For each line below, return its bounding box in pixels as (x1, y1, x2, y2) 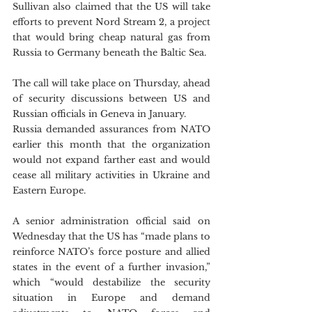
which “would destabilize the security (13, 276, 210, 288)
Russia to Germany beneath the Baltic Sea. (13, 47, 206, 58)
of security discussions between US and (13, 93, 210, 104)
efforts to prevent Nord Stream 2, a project (13, 16, 210, 28)
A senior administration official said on (13, 215, 210, 227)
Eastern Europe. (13, 185, 86, 196)
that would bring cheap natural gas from (13, 31, 210, 43)
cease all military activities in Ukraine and (13, 169, 210, 181)
